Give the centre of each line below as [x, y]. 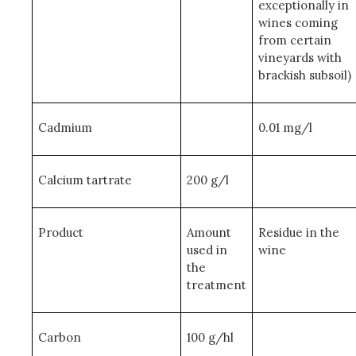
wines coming [298, 23]
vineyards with [300, 58]
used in [207, 250]
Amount [209, 232]
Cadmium [65, 128]
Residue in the [298, 232]
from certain [294, 40]
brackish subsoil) [304, 75]
